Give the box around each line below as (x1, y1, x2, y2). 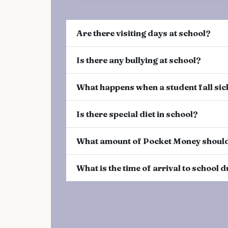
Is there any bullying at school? (76, 54, 201, 65)
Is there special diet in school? (76, 108, 198, 119)
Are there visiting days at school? (76, 27, 211, 38)
